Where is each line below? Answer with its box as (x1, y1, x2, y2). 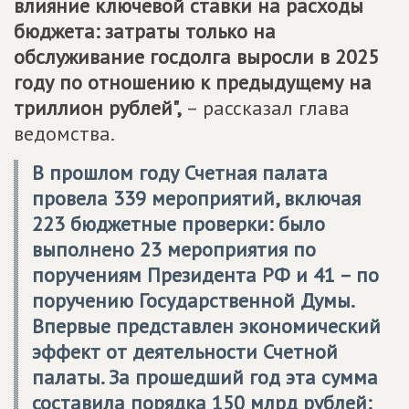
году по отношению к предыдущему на (14, 68, 372, 95)
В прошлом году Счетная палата (32, 159, 328, 185)
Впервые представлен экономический (32, 312, 381, 339)
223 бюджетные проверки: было (32, 210, 325, 236)
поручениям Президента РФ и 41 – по (32, 261, 379, 288)
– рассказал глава (182, 94, 350, 121)
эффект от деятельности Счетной (32, 338, 338, 364)
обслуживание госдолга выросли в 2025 (14, 43, 379, 69)
